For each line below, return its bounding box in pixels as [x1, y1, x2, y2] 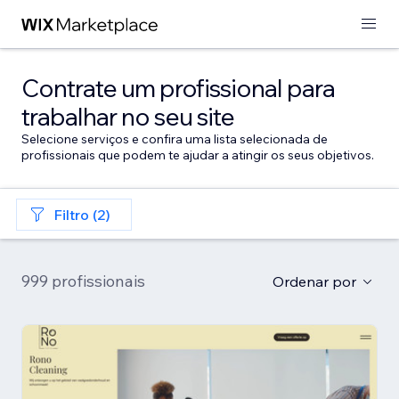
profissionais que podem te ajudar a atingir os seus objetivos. [21, 147, 374, 163]
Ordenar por [273, 273, 356, 290]
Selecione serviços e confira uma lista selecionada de [21, 131, 328, 147]
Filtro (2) [53, 206, 110, 224]
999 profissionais [21, 271, 145, 291]
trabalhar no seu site [21, 101, 234, 132]
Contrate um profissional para [21, 72, 335, 103]
